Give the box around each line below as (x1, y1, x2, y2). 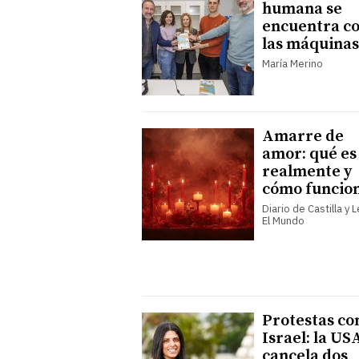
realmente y (262, 161, 352, 182)
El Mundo (262, 213, 305, 228)
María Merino (262, 56, 323, 71)
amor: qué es (262, 143, 357, 164)
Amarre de (262, 126, 344, 147)
